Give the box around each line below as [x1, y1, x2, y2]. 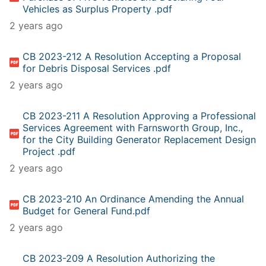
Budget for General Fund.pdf [23, 204, 151, 217]
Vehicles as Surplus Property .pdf [23, 2, 173, 15]
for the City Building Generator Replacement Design [23, 133, 256, 145]
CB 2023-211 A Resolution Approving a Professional [23, 109, 256, 122]
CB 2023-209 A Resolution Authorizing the [23, 252, 216, 264]
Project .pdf [23, 145, 76, 157]
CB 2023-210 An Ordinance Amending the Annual [23, 192, 245, 205]
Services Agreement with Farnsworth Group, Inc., [23, 121, 243, 134]
